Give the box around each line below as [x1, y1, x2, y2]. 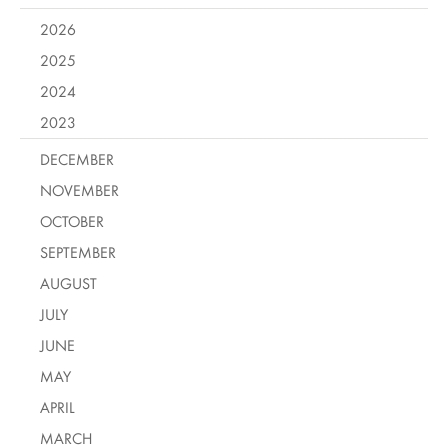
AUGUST [40, 273, 97, 293]
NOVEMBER [40, 180, 119, 200]
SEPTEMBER [40, 242, 116, 262]
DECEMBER [40, 149, 114, 169]
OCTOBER [40, 211, 104, 231]
